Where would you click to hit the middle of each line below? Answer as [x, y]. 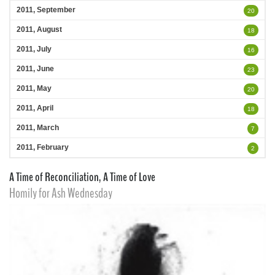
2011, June [35, 69]
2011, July [34, 49]
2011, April [35, 108]
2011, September [46, 10]
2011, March [38, 128]
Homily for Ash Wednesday [61, 193]
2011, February [43, 147]
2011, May [34, 88]
